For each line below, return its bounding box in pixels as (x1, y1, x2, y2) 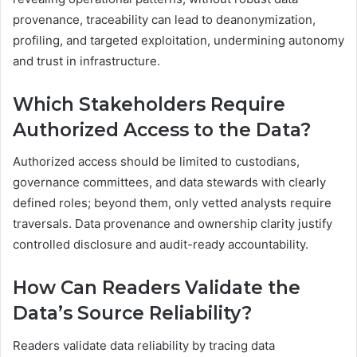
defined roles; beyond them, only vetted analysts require (13, 195, 331, 211)
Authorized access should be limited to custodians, (13, 154, 300, 170)
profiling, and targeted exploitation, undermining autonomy (13, 32, 344, 48)
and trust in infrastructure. (13, 53, 160, 69)
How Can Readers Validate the (13, 277, 300, 300)
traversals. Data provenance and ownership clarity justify (13, 216, 332, 232)
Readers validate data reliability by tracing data (13, 337, 275, 353)
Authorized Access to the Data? (13, 118, 311, 141)
